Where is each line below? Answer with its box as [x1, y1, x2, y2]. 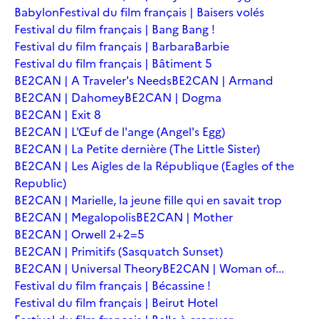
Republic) [14, 174, 66, 192]
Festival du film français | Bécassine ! [14, 276, 211, 294]
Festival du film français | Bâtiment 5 [14, 54, 212, 72]
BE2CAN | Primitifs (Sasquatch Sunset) [14, 242, 223, 260]
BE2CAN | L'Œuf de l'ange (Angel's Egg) [14, 122, 225, 140]
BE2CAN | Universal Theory [14, 259, 162, 277]
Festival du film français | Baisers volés [59, 3, 264, 21]
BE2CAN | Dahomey [14, 88, 125, 106]
